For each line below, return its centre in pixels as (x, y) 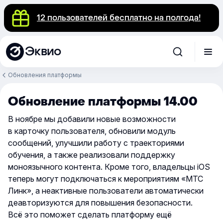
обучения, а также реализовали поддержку (92, 155)
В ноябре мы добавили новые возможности (92, 119)
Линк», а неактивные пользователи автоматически (106, 191)
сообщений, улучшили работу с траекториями (96, 143)
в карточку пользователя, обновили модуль (92, 131)
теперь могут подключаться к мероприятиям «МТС (106, 179)
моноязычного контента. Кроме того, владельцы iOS (109, 167)
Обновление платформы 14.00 (103, 102)
